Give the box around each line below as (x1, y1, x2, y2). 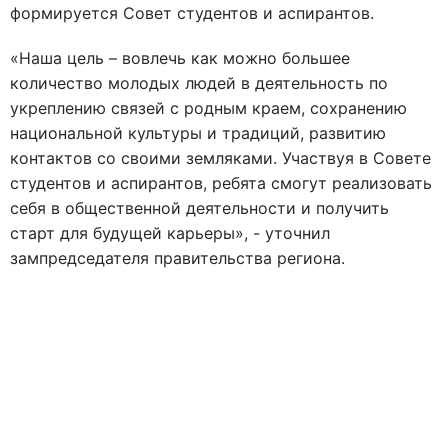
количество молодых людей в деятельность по (10, 73, 388, 93)
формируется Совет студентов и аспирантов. (10, 3, 374, 23)
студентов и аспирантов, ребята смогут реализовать (10, 173, 432, 193)
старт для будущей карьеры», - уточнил (10, 223, 330, 243)
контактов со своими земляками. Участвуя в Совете (10, 148, 431, 168)
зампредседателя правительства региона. (10, 248, 345, 268)
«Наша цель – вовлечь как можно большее (10, 48, 350, 68)
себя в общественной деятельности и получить (10, 198, 389, 218)
